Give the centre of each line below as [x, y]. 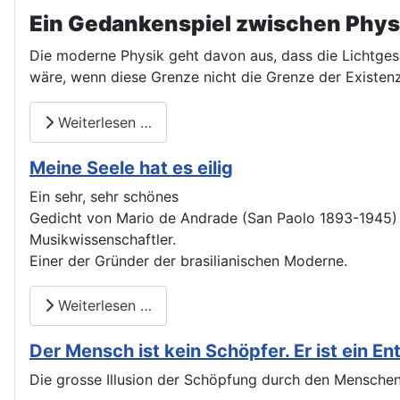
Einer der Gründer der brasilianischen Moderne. [188, 260]
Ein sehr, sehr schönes [104, 196]
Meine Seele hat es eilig [131, 167]
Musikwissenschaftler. [103, 239]
